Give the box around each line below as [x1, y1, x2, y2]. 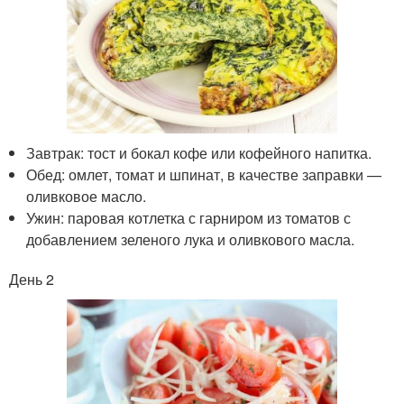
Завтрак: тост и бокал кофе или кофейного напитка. [26, 142, 372, 164]
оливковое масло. [26, 186, 147, 207]
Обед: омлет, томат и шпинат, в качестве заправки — [26, 164, 382, 186]
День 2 [9, 269, 54, 290]
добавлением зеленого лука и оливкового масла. [26, 229, 355, 251]
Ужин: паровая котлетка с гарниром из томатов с [26, 207, 352, 229]
